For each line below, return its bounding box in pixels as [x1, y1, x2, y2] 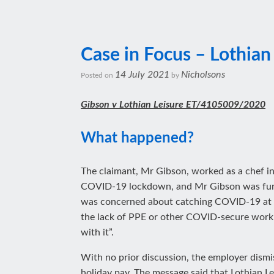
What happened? [81, 131, 194, 146]
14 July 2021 [115, 70, 169, 80]
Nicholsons [181, 70, 225, 80]
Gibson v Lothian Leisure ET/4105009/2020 [81, 100, 265, 109]
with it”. [81, 228, 114, 237]
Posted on [85, 72, 115, 79]
